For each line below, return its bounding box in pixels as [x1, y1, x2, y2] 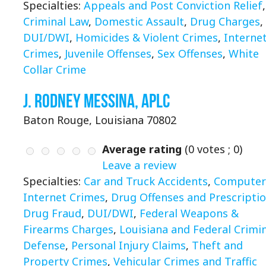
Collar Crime [23, 62, 86, 77]
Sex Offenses [157, 46, 223, 61]
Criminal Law [23, 14, 88, 29]
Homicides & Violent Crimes [75, 30, 218, 45]
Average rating [102, 141, 182, 156]
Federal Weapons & [140, 205, 239, 220]
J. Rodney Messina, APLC [23, 90, 170, 112]
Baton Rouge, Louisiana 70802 [23, 113, 176, 128]
